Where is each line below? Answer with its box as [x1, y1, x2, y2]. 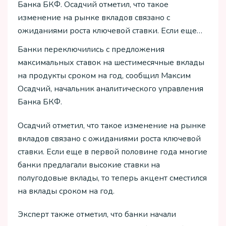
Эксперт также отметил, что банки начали [18, 209, 176, 220]
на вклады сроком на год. [18, 185, 115, 197]
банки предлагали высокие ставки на [18, 159, 160, 171]
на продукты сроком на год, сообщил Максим [18, 70, 191, 81]
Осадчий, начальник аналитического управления [18, 83, 203, 94]
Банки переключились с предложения [18, 43, 164, 55]
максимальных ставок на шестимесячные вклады [18, 56, 204, 68]
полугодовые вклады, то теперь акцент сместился [18, 172, 207, 184]
